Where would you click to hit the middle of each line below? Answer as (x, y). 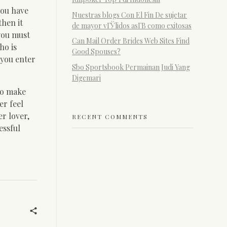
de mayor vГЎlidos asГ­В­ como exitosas (132, 25)
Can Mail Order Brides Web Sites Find (131, 41)
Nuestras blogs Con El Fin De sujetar (129, 15)
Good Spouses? (96, 52)
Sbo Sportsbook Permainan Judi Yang (131, 67)
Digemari (86, 78)
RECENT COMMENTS (110, 116)
